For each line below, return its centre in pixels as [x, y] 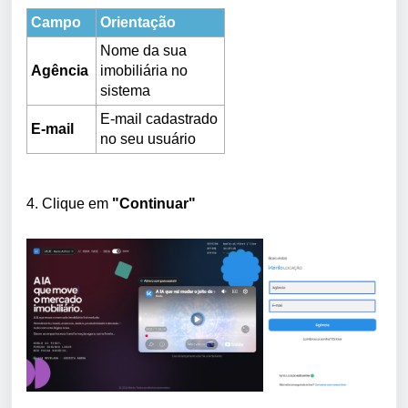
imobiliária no [144, 70]
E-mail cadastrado [159, 118]
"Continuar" [154, 203]
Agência [61, 70]
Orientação [138, 22]
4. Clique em [69, 203]
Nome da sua [143, 50]
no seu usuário [148, 138]
